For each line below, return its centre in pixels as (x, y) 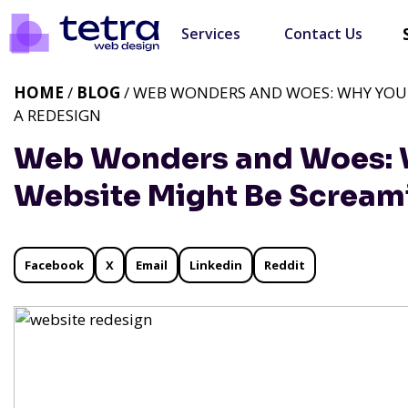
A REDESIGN (57, 115)
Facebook (54, 265)
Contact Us (323, 34)
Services (211, 34)
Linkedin (216, 265)
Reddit (285, 265)
